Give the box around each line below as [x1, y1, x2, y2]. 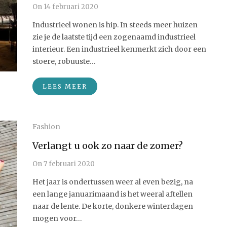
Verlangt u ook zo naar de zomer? [32, 140, 183, 152]
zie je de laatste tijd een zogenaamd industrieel [32, 32, 196, 42]
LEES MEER [43, 83, 87, 90]
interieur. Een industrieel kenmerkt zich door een [32, 45, 206, 54]
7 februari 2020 [42, 160, 95, 168]
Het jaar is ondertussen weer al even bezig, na [32, 177, 193, 186]
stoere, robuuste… [32, 57, 96, 66]
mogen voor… [32, 214, 82, 223]
